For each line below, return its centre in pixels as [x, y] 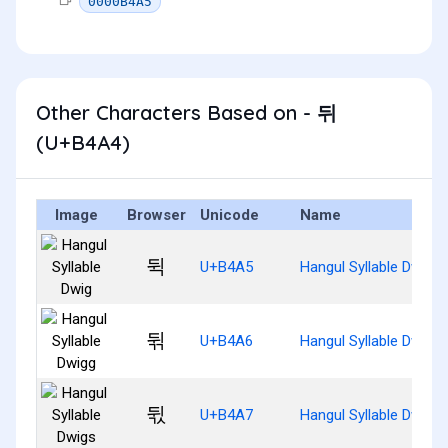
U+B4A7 [226, 414]
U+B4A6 [226, 340]
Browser [156, 214]
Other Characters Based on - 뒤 [186, 112]
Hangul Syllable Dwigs [370, 414]
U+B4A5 [226, 266]
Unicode [229, 214]
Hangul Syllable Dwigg [370, 340]
